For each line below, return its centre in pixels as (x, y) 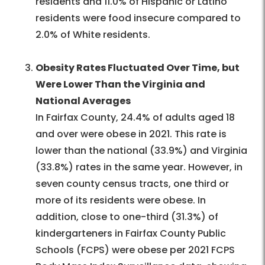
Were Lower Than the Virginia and (120, 85)
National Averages (83, 101)
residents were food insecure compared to (138, 18)
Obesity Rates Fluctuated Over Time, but (138, 68)
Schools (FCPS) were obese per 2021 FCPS (135, 250)
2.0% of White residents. (93, 35)
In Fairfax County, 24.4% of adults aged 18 (135, 118)
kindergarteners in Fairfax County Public (131, 234)
